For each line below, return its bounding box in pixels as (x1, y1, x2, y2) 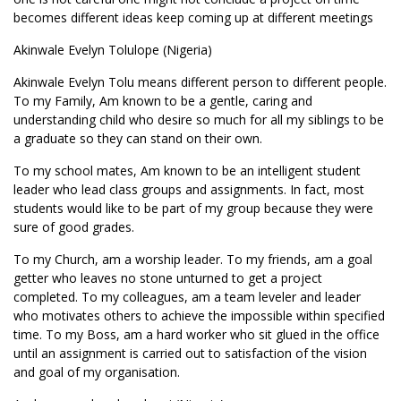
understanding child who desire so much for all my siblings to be (13, 111, 384, 128)
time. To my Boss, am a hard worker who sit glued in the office (13, 326, 380, 343)
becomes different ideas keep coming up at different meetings (13, 9, 373, 26)
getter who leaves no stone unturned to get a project (13, 269, 322, 286)
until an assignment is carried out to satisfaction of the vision (13, 345, 367, 362)
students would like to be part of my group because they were (13, 200, 373, 217)
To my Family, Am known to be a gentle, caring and (13, 92, 312, 109)
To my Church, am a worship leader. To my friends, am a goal (13, 251, 372, 268)
